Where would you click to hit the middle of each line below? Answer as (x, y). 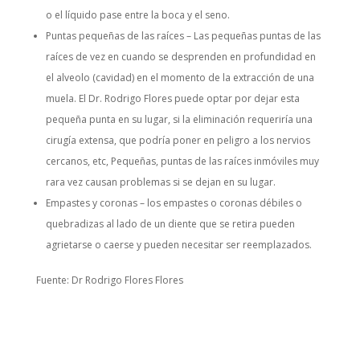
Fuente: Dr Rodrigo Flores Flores (109, 280)
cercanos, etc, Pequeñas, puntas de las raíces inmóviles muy (182, 162)
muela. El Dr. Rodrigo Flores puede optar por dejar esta (172, 99)
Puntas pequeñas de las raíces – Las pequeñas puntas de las (183, 36)
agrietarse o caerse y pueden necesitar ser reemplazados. (178, 245)
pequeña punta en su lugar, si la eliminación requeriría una (179, 120)
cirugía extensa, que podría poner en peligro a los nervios (178, 141)
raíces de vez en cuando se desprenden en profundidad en (180, 57)
